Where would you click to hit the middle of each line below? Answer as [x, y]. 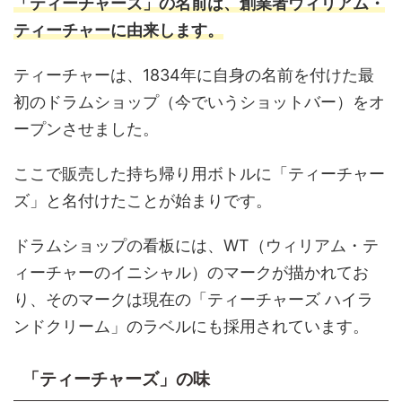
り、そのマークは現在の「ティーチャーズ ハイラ [193, 299]
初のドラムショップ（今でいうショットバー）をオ [199, 102]
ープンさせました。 [86, 129]
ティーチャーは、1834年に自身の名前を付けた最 [194, 75]
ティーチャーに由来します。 [118, 30]
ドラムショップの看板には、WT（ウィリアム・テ [196, 245]
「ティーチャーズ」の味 [116, 379]
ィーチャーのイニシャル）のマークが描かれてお [191, 272]
